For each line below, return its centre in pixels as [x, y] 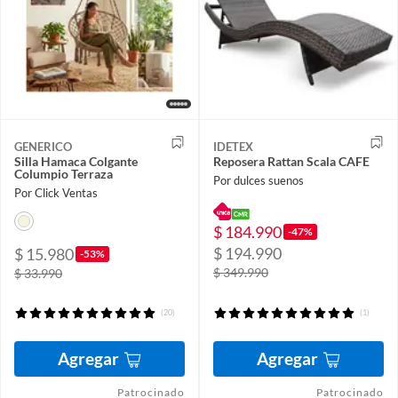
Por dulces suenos [259, 181]
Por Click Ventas [56, 193]
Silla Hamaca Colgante [76, 162]
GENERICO [43, 147]
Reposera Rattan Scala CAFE [291, 162]
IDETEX [233, 147]
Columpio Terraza [64, 174]
